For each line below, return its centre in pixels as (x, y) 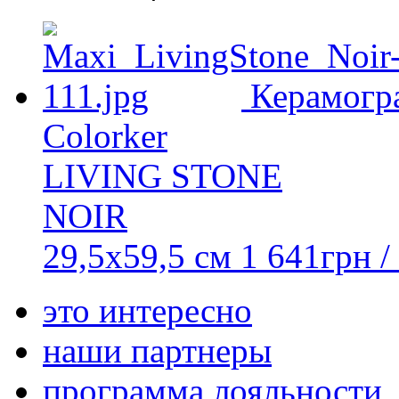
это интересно (147, 311)
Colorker (105, 136)
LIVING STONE (163, 176)
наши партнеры (157, 351)
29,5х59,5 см (137, 256)
